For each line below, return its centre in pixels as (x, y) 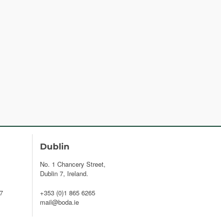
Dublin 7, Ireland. (64, 174)
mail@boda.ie (59, 202)
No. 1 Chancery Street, (73, 164)
